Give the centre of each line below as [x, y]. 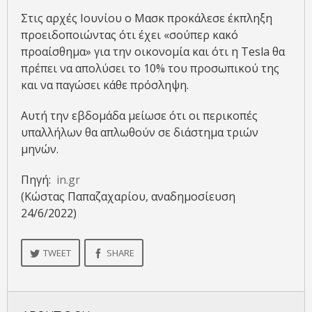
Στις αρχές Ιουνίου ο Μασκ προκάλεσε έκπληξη [147, 18]
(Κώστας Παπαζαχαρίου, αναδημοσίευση [128, 196]
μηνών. [40, 149]
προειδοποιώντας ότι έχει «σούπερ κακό [130, 34]
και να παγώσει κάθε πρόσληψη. [105, 85]
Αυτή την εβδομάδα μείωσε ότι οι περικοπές [139, 115]
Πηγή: [39, 179]
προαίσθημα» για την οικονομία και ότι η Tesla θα [153, 51]
